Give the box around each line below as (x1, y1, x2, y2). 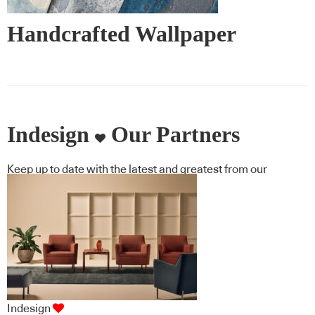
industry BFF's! (7, 181, 82, 193)
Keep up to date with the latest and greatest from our (7, 164, 267, 176)
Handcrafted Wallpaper (7, 22, 236, 47)
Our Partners (105, 122, 240, 147)
